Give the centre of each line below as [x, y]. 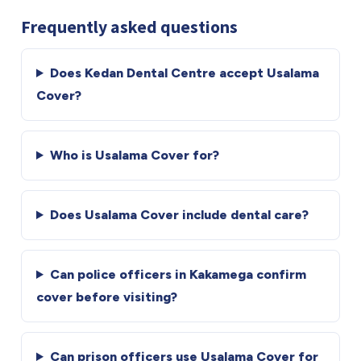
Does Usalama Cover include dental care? [179, 215]
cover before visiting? [107, 297]
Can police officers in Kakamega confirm [178, 274]
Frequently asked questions [129, 27]
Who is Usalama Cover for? [134, 155]
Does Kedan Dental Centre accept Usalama [184, 73]
